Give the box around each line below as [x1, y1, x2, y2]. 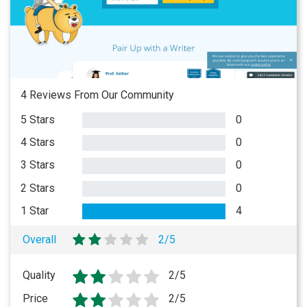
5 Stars [21, 113, 55, 126]
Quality [23, 268, 56, 282]
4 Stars [21, 136, 55, 149]
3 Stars [21, 158, 55, 172]
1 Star [21, 204, 49, 217]
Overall [23, 232, 57, 246]
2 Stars [21, 181, 55, 195]
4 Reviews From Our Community [21, 88, 174, 101]
